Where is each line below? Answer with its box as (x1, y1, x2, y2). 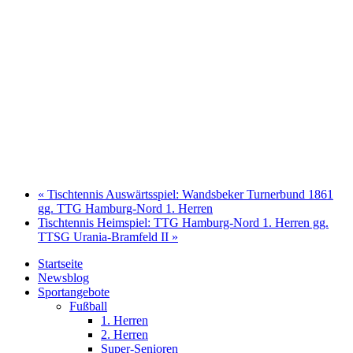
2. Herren (101, 328, 148, 342)
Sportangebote (38, 285, 110, 299)
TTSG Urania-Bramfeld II (38, 230, 172, 244)
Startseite (38, 257, 83, 271)
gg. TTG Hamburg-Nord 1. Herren (38, 202, 213, 216)
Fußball (69, 299, 107, 314)
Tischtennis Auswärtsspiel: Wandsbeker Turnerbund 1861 (44, 188, 333, 202)
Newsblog (38, 271, 89, 285)
